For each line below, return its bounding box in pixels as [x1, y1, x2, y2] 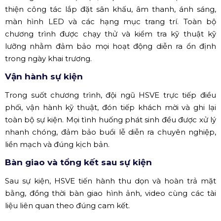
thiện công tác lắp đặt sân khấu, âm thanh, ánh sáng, [5, 4, 216, 14]
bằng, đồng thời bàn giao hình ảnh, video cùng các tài [5, 188, 216, 198]
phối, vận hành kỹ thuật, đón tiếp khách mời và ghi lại [5, 103, 216, 112]
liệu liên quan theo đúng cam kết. [5, 201, 130, 211]
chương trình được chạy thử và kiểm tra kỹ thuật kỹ [5, 29, 216, 39]
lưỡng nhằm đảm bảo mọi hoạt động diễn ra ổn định [5, 41, 216, 51]
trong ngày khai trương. [5, 54, 92, 64]
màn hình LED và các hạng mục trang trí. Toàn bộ [5, 17, 216, 27]
